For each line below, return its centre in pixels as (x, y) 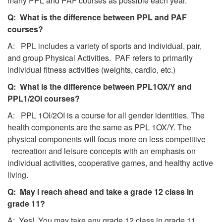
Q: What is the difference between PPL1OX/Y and (100, 86)
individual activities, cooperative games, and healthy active (110, 163)
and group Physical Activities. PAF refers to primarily (100, 57)
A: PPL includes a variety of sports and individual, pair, (105, 46)
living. (18, 174)
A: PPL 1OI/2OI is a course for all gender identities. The (106, 115)
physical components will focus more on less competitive (110, 139)
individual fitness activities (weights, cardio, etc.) (91, 69)
